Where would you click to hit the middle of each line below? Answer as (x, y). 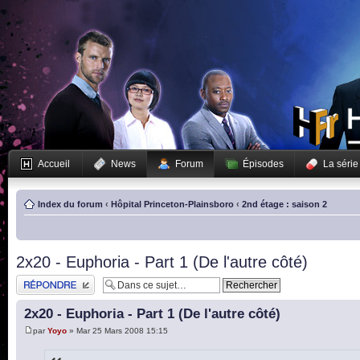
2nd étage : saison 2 (284, 204)
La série (341, 164)
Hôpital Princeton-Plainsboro (172, 204)
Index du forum (70, 204)
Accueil (54, 164)
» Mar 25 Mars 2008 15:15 (117, 331)
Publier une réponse (55, 280)
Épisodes (263, 164)
